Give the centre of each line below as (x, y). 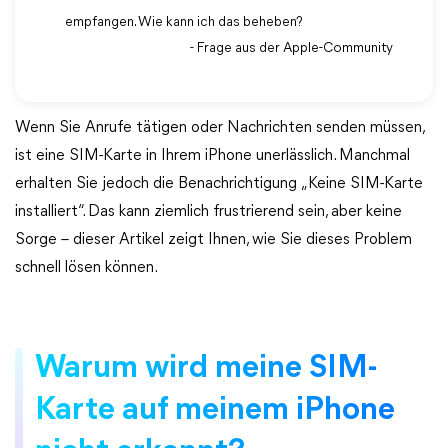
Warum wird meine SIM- (206, 369)
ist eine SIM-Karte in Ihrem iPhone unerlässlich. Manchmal (212, 156)
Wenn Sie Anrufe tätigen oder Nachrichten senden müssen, (219, 128)
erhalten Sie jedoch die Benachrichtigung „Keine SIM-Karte (219, 184)
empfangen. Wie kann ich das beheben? (184, 22)
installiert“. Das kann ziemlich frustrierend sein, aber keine (208, 212)
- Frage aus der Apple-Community (291, 48)
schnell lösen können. (86, 268)
